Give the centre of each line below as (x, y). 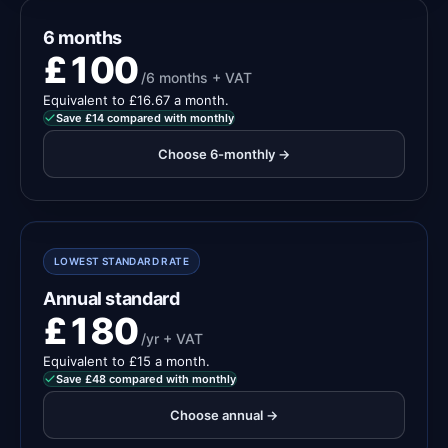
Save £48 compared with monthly (146, 379)
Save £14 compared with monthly (145, 118)
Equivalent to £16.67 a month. (136, 100)
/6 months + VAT (197, 77)
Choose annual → (224, 414)
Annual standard (111, 298)
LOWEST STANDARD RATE (121, 261)
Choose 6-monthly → (224, 153)
